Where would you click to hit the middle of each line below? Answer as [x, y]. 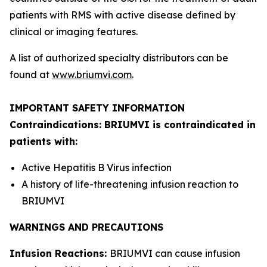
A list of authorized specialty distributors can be [119, 58]
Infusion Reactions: [60, 253]
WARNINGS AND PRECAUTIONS [86, 227]
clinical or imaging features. [74, 32]
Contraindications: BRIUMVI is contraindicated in [133, 125]
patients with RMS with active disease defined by [122, 15]
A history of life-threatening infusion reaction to [130, 184]
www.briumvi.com [92, 74]
